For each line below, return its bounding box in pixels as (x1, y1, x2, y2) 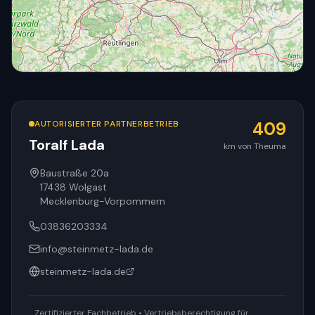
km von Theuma (224, 141, 286, 152)
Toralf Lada (29, 136, 105, 154)
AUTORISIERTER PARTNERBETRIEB (34, 118, 179, 129)
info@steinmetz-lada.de (40, 243, 153, 255)
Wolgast (69, 181, 107, 193)
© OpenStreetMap (207, 157, 276, 169)
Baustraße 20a (40, 167, 109, 179)
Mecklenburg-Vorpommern (40, 195, 165, 207)
